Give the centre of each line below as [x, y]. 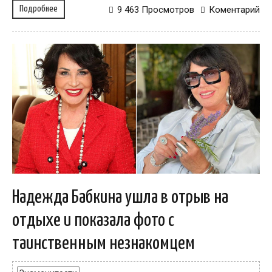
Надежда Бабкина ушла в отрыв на [120, 197]
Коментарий [234, 10]
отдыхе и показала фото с [93, 220]
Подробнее [39, 9]
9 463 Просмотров [156, 10]
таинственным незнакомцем [104, 243]
